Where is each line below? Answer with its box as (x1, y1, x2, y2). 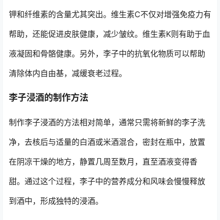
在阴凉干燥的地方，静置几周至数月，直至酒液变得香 (9, 156, 197, 166)
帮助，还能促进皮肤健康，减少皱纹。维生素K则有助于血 (9, 28, 210, 39)
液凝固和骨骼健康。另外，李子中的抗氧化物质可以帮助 (9, 48, 205, 58)
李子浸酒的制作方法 (9, 92, 88, 103)
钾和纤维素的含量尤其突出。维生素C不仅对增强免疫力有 (9, 9, 211, 19)
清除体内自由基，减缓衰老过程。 (9, 68, 127, 78)
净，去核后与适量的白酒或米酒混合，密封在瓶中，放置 (9, 137, 205, 147)
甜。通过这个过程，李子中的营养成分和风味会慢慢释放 (9, 176, 205, 186)
